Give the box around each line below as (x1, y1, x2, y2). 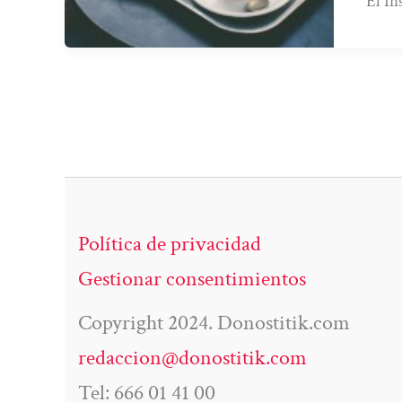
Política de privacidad (78, 230, 261, 258)
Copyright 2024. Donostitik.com (78, 309, 350, 337)
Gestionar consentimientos (78, 265, 306, 293)
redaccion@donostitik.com (78, 344, 307, 372)
